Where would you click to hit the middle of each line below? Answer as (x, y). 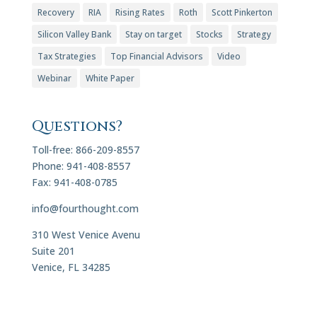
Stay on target (153, 35)
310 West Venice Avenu (86, 235)
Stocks (209, 35)
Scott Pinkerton (242, 13)
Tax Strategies (67, 57)
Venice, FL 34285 (71, 267)
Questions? (77, 127)
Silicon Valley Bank (74, 35)
